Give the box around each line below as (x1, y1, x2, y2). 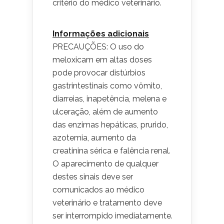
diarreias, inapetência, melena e (52, 94, 166, 103)
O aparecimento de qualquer (52, 159, 158, 168)
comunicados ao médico (52, 185, 144, 194)
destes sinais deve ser (52, 172, 133, 181)
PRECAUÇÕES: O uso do (52, 42, 144, 51)
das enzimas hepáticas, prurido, (52, 120, 168, 129)
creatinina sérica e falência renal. (52, 146, 170, 155)
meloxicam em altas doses (52, 55, 152, 64)
